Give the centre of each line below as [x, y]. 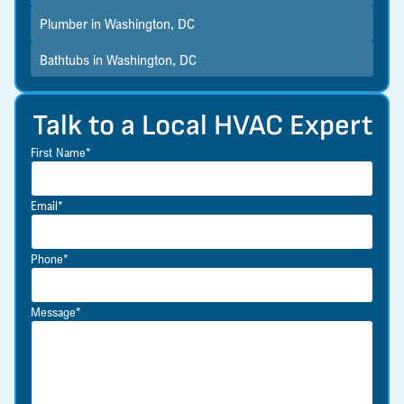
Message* [56, 312]
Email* [47, 206]
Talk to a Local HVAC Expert [202, 126]
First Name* [61, 152]
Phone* [50, 259]
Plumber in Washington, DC [117, 24]
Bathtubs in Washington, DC [118, 59]
